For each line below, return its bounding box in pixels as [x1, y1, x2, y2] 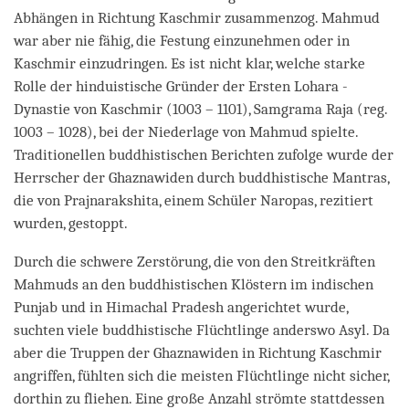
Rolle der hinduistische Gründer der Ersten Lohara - [14, 77, 348, 95]
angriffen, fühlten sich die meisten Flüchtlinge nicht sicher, [14, 366, 389, 384]
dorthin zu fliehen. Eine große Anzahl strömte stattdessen [14, 389, 384, 407]
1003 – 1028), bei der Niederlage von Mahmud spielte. [14, 122, 358, 141]
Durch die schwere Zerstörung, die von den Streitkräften [14, 252, 375, 270]
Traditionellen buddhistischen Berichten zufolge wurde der [14, 145, 393, 163]
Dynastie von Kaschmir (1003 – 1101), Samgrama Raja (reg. [14, 100, 387, 118]
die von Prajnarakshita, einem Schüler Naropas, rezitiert [14, 191, 373, 209]
